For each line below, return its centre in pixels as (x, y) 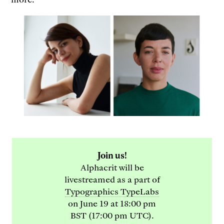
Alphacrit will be (112, 167)
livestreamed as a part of (112, 179)
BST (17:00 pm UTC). (112, 215)
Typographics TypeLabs (112, 191)
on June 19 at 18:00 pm (112, 203)
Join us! (112, 155)
